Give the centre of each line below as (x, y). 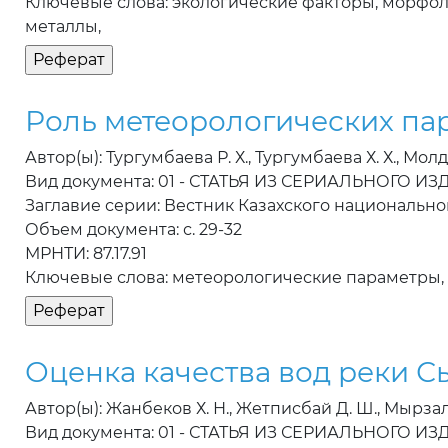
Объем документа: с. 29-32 (133, 230)
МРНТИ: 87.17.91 (86, 254)
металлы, (63, 27)
